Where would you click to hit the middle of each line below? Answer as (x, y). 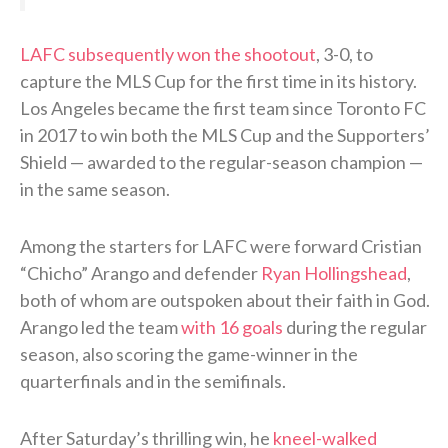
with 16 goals (232, 326)
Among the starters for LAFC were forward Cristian (221, 245)
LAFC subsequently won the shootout (168, 53)
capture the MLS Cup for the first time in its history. (218, 80)
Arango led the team (100, 326)
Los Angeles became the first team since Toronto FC (223, 107)
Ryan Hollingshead (334, 272)
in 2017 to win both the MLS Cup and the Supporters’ (225, 134)
